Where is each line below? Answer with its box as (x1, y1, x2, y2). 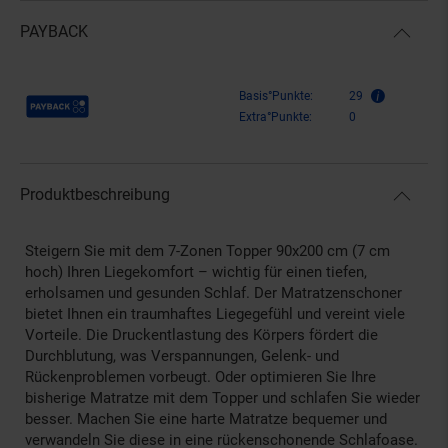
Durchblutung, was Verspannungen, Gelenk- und (25, 346, 339, 365)
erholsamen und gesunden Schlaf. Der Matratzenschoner (25, 283, 402, 302)
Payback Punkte (25, 88, 131, 107)
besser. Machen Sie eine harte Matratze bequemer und (25, 409, 387, 428)
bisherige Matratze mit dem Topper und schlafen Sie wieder (25, 388, 420, 407)
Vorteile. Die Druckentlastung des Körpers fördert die (25, 325, 378, 344)
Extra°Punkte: (239, 109, 312, 124)
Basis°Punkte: (239, 88, 313, 103)
